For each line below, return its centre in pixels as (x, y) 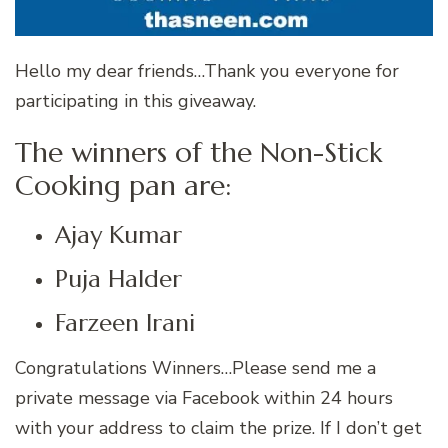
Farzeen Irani (125, 322)
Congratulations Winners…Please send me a (195, 367)
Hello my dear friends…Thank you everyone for (207, 70)
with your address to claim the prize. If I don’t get (218, 427)
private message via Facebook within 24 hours (204, 397)
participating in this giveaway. (135, 100)
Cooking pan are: (123, 185)
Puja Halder (118, 278)
